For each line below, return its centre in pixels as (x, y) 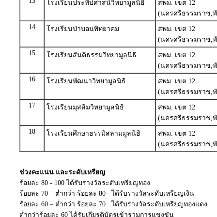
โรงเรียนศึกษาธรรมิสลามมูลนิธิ (93, 133)
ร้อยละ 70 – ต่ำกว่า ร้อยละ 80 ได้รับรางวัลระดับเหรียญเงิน (107, 194)
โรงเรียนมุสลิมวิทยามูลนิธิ (85, 107)
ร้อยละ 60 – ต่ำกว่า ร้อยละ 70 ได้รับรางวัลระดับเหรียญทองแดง (113, 204)
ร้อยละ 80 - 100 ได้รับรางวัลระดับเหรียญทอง (85, 183)
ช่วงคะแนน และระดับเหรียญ (62, 172)
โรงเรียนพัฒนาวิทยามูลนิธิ (86, 81)
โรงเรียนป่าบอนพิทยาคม (83, 29)
